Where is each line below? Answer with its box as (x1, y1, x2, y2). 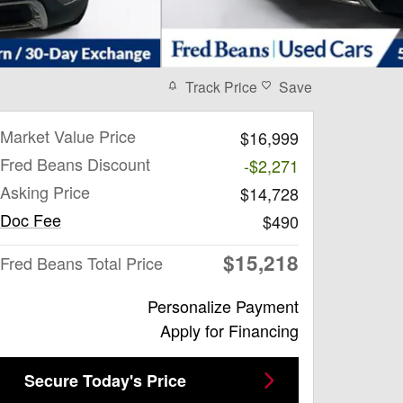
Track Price (185, 76, 257, 96)
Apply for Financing (160, 318, 299, 342)
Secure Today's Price (24, 368, 186, 392)
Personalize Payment (148, 293, 299, 318)
